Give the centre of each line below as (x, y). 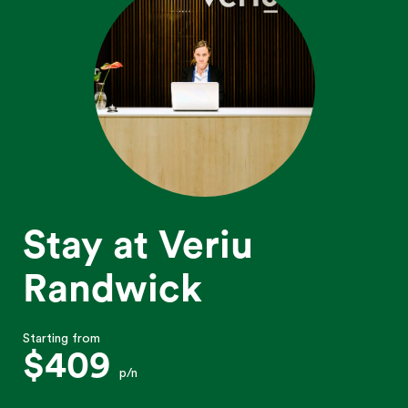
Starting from (61, 338)
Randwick (112, 289)
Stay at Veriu (138, 245)
